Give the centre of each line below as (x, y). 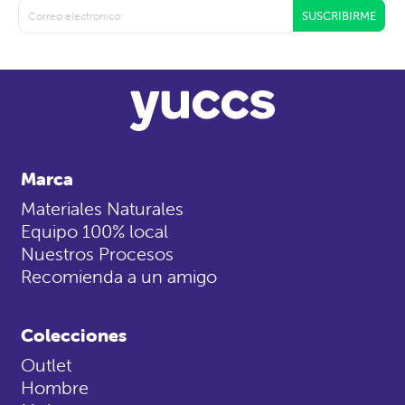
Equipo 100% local (94, 231)
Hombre (55, 388)
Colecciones (74, 335)
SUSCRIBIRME (339, 15)
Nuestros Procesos (97, 254)
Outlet (46, 365)
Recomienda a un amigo (119, 277)
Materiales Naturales (102, 209)
